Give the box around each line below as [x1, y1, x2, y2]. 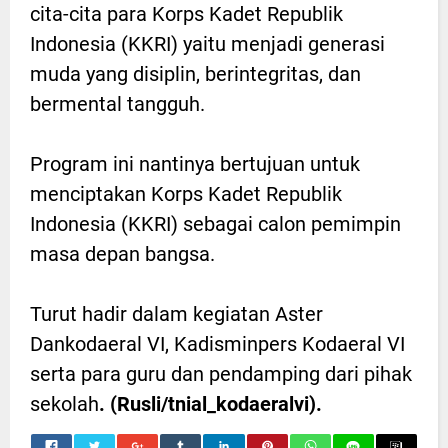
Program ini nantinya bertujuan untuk [30, 151, 360, 176]
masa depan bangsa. [30, 241, 215, 266]
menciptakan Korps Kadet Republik [30, 181, 342, 206]
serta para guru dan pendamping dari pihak [30, 361, 412, 386]
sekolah [30, 391, 99, 416]
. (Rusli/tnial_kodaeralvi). [99, 391, 322, 416]
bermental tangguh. [30, 91, 205, 116]
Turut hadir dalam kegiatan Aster [30, 301, 323, 326]
